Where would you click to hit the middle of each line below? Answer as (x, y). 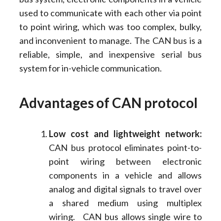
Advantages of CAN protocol (108, 102)
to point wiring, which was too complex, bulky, (110, 26)
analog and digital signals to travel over (125, 189)
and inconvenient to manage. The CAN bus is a (110, 40)
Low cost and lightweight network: (125, 133)
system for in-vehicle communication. (90, 68)
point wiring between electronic (125, 161)
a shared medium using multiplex (125, 203)
